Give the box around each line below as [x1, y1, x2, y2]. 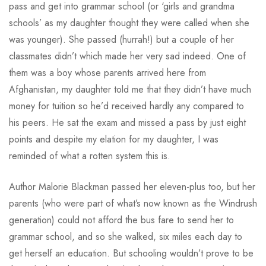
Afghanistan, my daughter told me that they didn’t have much [9, 82, 251, 96]
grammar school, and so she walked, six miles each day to [9, 229, 242, 243]
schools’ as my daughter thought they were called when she [9, 15, 249, 30]
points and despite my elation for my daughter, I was [9, 132, 218, 146]
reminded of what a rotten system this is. [9, 148, 170, 163]
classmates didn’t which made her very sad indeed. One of [9, 49, 246, 63]
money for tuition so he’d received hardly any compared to [9, 99, 244, 113]
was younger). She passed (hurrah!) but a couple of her [9, 32, 234, 46]
